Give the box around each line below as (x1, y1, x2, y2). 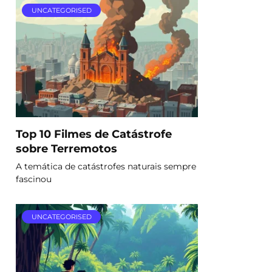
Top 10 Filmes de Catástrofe (16, 127, 172, 140)
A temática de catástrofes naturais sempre (16, 160, 196, 172)
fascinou (16, 173, 52, 185)
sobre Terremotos (16, 141, 117, 155)
